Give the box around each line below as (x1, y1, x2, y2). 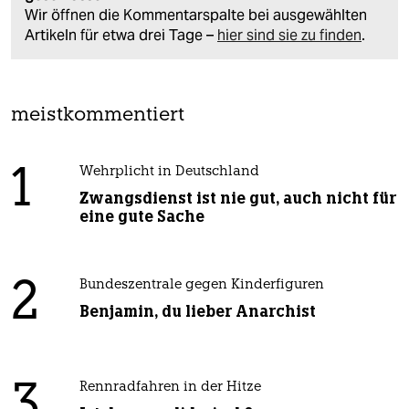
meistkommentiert (11, 106, 184, 126)
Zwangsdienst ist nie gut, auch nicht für (79, 188, 396, 209)
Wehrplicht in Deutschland (79, 165, 259, 180)
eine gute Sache (79, 206, 204, 227)
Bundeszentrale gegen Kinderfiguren (79, 278, 324, 293)
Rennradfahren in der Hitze (79, 381, 261, 395)
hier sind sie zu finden (217, 26, 362, 46)
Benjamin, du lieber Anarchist (79, 301, 316, 322)
